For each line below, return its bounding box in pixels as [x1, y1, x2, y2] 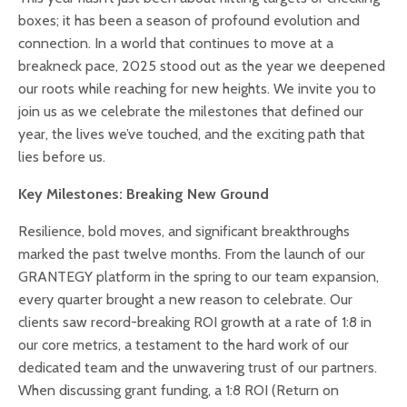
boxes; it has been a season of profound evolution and [18, 12, 360, 30]
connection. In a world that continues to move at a [18, 35, 333, 53]
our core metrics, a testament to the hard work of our [18, 336, 349, 354]
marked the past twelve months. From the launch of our [18, 245, 365, 263]
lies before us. [18, 148, 105, 166]
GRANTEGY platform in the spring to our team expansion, [18, 268, 379, 286]
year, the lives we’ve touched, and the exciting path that [18, 125, 365, 144]
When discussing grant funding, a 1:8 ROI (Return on [18, 382, 339, 400]
